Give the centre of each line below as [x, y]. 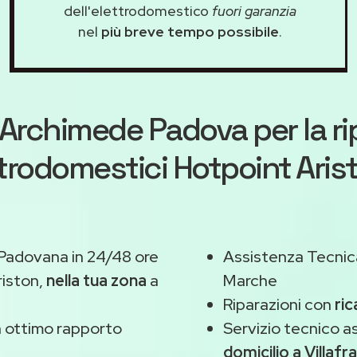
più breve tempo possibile [190, 32]
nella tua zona [96, 281]
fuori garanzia [254, 11]
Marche [250, 281]
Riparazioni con [279, 305]
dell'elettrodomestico [137, 11]
